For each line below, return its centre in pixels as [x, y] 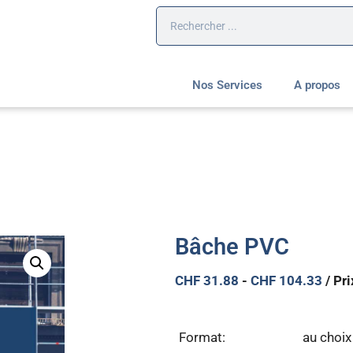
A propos [317, 85]
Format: [202, 337]
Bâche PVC [232, 247]
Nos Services [227, 85]
